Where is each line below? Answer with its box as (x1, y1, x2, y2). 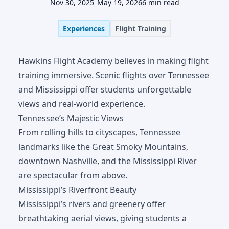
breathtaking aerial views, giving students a (18, 213, 187, 224)
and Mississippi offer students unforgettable (18, 84, 191, 96)
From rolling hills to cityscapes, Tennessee (18, 127, 180, 139)
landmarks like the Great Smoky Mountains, (18, 141, 188, 153)
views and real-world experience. (18, 98, 145, 110)
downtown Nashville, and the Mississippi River (18, 155, 197, 167)
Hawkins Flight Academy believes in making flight (18, 55, 209, 67)
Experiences (63, 24, 105, 34)
